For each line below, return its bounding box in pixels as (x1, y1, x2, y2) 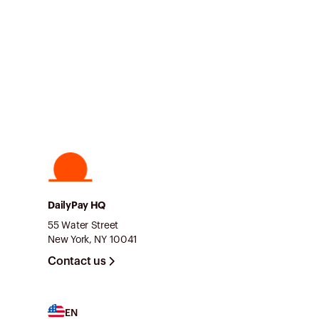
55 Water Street (48, 220, 118, 231)
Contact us (48, 255, 109, 267)
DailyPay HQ (48, 200, 106, 211)
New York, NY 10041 (48, 234, 138, 245)
